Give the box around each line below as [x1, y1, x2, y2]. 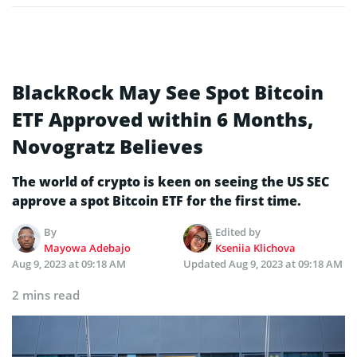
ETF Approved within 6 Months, [12, 105, 313, 132]
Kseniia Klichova [215, 240, 296, 255]
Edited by [215, 224, 261, 239]
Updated [183, 256, 229, 271]
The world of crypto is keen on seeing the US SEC [12, 172, 329, 190]
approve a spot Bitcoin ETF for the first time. [12, 191, 301, 210]
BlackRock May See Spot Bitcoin [12, 78, 324, 105]
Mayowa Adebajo [44, 240, 131, 255]
